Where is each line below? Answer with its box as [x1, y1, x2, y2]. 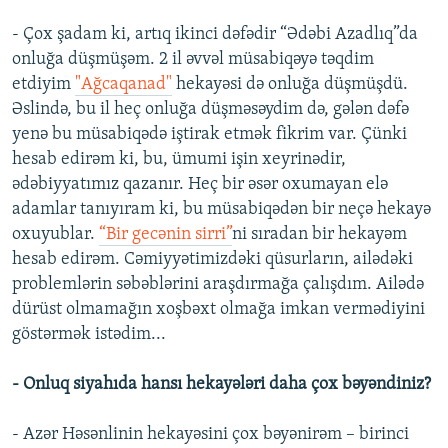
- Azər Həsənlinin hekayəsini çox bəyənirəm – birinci [12, 425, 409, 445]
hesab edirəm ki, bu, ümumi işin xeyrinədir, [12, 150, 346, 170]
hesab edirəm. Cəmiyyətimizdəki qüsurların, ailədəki [12, 250, 413, 270]
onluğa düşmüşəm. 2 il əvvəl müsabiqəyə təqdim [12, 50, 374, 70]
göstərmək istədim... [12, 325, 166, 345]
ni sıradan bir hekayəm [232, 225, 407, 245]
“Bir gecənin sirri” [99, 225, 232, 245]
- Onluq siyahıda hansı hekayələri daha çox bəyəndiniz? [12, 375, 431, 395]
